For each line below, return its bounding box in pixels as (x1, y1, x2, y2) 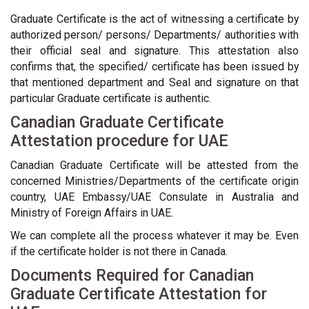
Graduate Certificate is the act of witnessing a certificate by (10, 12, 299, 26)
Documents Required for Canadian (10, 266, 254, 285)
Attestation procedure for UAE (10, 131, 228, 150)
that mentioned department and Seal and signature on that (10, 76, 299, 89)
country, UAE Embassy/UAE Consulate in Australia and (10, 190, 299, 203)
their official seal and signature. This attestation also (10, 44, 299, 57)
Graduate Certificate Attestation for (10, 284, 267, 303)
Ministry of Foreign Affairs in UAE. (10, 206, 173, 219)
